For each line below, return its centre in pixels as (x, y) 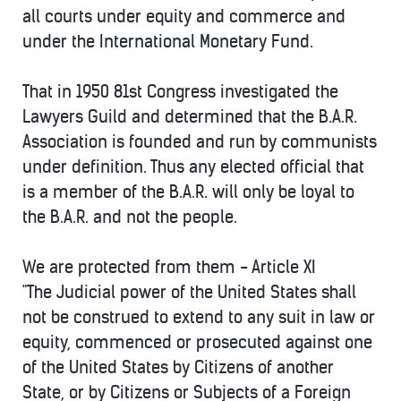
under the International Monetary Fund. (168, 42)
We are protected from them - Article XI (169, 267)
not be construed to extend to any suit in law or (199, 317)
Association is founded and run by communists (200, 142)
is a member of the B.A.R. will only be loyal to (188, 192)
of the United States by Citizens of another (178, 367)
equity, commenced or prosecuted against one (197, 342)
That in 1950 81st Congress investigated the (180, 92)
